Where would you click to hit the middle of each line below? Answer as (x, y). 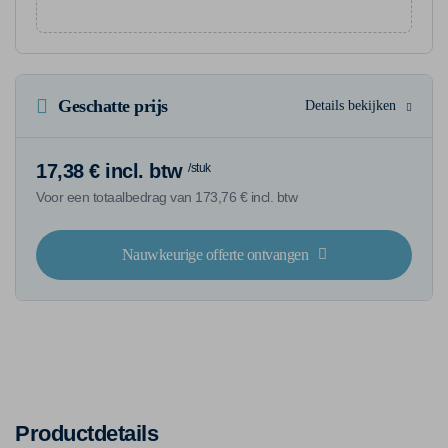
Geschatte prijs (113, 105)
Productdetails (86, 433)
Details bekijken (350, 105)
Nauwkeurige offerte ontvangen (214, 254)
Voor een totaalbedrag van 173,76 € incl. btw (166, 196)
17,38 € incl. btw (109, 170)
